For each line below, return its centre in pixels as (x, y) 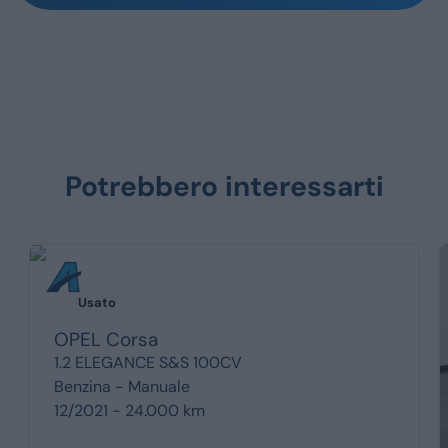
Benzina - (90, 386)
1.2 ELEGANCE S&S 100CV (147, 362)
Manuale (158, 386)
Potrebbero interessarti (224, 187)
